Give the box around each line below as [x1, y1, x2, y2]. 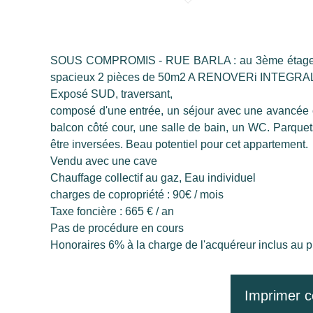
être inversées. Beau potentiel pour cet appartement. [50, 138, 308, 150]
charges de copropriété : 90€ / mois [50, 189, 224, 201]
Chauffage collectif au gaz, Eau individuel [50, 172, 256, 184]
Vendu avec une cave [50, 155, 157, 167]
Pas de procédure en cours [50, 222, 184, 234]
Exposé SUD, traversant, [50, 88, 173, 100]
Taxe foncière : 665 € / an [50, 205, 174, 217]
